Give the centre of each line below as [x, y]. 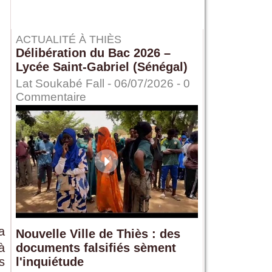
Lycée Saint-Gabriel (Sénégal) [101, 67]
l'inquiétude [49, 262]
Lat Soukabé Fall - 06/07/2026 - [99, 84]
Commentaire [51, 97]
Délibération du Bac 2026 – [93, 53]
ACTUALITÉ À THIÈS [68, 40]
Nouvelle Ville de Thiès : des [98, 234]
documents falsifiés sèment [96, 248]
